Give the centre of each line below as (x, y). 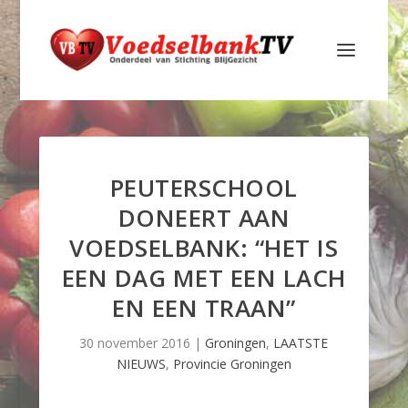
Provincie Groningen (232, 364)
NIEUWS (141, 364)
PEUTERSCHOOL (204, 188)
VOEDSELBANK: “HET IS (204, 248)
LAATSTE (301, 343)
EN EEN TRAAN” (204, 308)
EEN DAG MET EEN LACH (204, 278)
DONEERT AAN (204, 218)
